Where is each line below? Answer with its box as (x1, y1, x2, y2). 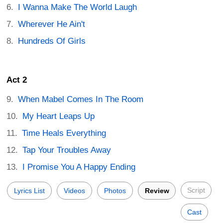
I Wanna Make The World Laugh (18, 2, 137, 12)
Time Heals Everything (22, 128, 107, 138)
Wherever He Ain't (18, 19, 86, 29)
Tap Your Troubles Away (22, 145, 111, 155)
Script (187, 186, 205, 195)
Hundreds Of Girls (18, 36, 86, 46)
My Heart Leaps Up (22, 111, 95, 121)
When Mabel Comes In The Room (18, 95, 144, 105)
